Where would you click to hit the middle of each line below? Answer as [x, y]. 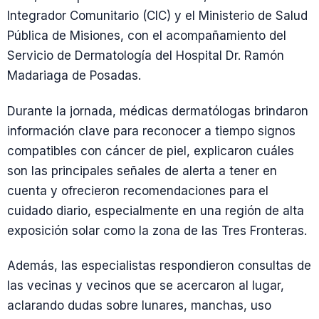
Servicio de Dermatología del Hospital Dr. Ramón [146, 56]
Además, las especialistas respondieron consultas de [159, 265]
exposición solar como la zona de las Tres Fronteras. [157, 230]
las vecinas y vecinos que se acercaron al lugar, [146, 285]
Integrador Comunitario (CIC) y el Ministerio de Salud [157, 16]
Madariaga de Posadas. [74, 76]
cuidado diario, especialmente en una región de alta [156, 210]
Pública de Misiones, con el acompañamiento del [147, 36]
